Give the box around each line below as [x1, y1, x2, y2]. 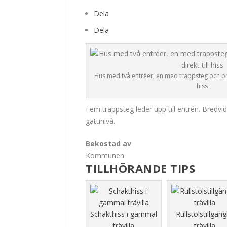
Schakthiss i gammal [90, 209, 157, 219]
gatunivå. [86, 116, 115, 126]
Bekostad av [86, 138, 131, 148]
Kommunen [86, 150, 124, 160]
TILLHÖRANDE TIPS [86, 160, 195, 176]
